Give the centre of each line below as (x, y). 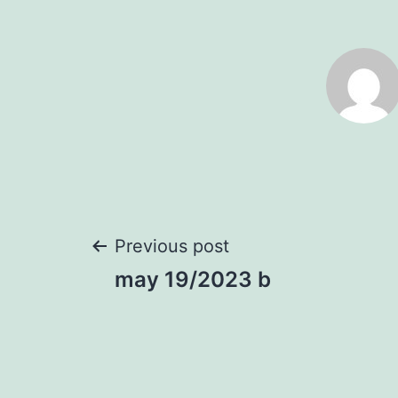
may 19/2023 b (193, 280)
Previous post (172, 247)
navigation (191, 313)
